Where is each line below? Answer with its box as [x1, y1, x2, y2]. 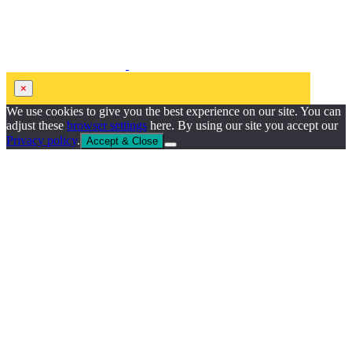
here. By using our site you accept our [147, 118, 338, 132]
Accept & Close [86, 134, 158, 147]
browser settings [67, 118, 147, 132]
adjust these [6, 118, 67, 132]
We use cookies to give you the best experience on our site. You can [6, 104, 341, 118]
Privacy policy [6, 133, 77, 147]
